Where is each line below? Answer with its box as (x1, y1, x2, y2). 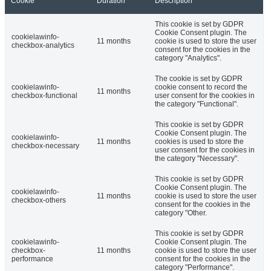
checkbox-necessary (11, 142, 79, 151)
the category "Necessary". (155, 154, 239, 163)
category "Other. (155, 209, 207, 218)
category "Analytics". (155, 54, 221, 63)
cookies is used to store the (155, 137, 244, 146)
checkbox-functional (11, 91, 77, 100)
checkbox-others (11, 196, 66, 205)
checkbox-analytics (11, 41, 74, 50)
